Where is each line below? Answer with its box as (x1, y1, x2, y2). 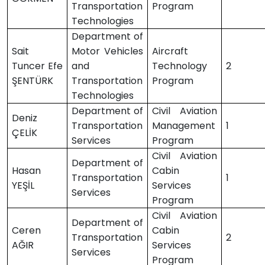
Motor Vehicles (72, 44, 143, 58)
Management (152, 119, 216, 132)
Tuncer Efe (12, 59, 63, 73)
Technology (152, 59, 208, 73)
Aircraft (152, 44, 189, 58)
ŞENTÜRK (12, 74, 54, 88)
